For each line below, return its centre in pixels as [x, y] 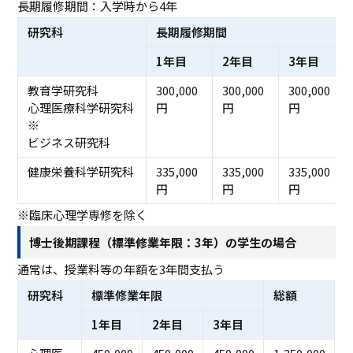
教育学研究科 [63, 91]
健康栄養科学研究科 [80, 172]
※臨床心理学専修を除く [83, 215]
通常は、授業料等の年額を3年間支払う [121, 269]
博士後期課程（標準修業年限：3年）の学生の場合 [163, 242]
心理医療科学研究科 [80, 108]
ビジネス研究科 [69, 143]
